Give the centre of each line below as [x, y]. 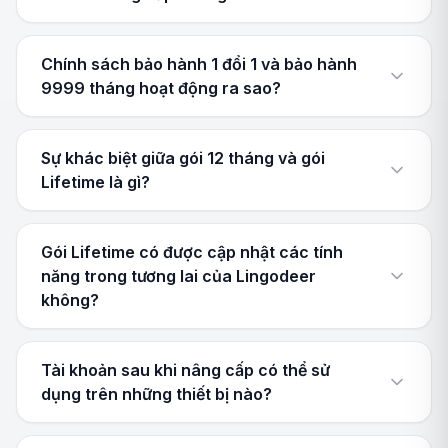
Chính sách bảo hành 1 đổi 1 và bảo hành [199, 64]
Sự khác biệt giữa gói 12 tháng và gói [183, 158]
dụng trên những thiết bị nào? [156, 394]
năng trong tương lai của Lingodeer [178, 276]
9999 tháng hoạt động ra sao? [161, 88]
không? [70, 300]
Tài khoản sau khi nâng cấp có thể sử [185, 370]
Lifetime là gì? [95, 182]
